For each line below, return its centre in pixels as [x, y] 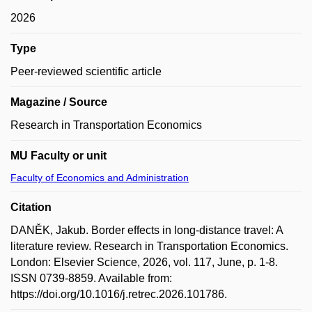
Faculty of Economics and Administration [100, 178]
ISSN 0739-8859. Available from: [91, 278]
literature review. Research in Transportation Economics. [149, 246]
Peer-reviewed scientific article [86, 71]
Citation [31, 207]
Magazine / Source [59, 102]
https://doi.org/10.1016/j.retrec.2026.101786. [119, 294]
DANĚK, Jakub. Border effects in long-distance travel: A [147, 230]
